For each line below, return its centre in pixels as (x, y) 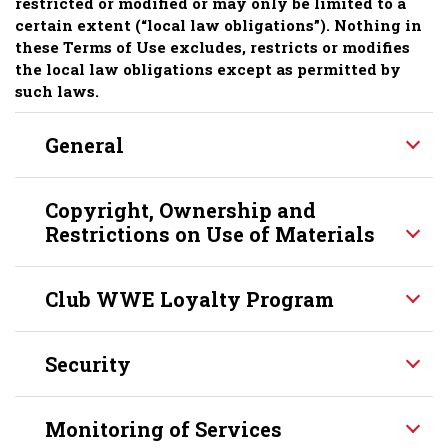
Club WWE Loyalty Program (189, 299)
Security (88, 364)
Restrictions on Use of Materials (210, 234)
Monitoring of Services (163, 429)
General (84, 145)
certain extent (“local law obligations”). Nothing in (218, 25)
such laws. (57, 91)
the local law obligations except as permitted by (208, 69)
